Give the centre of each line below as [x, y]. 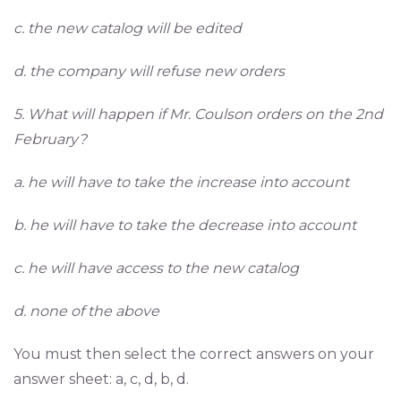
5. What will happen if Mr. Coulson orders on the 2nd [198, 115]
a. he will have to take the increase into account [181, 183]
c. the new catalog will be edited [128, 29]
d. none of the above [86, 311]
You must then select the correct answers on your [194, 354]
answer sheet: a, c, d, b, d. [101, 380]
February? [50, 140]
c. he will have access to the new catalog [156, 269]
